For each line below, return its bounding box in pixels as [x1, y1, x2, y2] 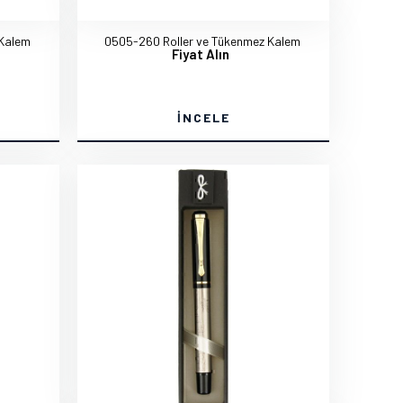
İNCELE [176, 110, 230, 125]
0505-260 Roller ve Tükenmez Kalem [104, 33, 300, 49]
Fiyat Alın [172, 46, 229, 62]
